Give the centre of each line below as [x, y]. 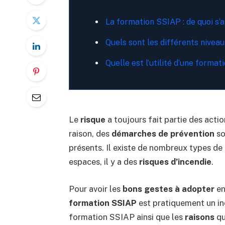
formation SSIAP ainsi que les [127, 217]
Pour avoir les [95, 189]
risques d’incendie [175, 162]
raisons [199, 217]
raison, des [90, 134]
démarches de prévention [163, 134]
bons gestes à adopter [168, 189]
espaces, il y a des [104, 162]
